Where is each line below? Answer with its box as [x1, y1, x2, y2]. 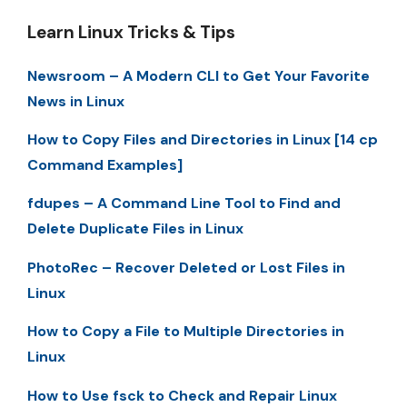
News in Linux [27, 91, 124, 111]
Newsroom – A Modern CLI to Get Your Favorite [27, 65, 370, 85]
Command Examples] [27, 155, 183, 175]
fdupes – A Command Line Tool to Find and [27, 194, 341, 213]
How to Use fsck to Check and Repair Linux [27, 385, 337, 405]
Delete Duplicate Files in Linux [27, 219, 243, 239]
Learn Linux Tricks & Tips [27, 20, 235, 44]
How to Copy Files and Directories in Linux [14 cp [27, 130, 378, 150]
